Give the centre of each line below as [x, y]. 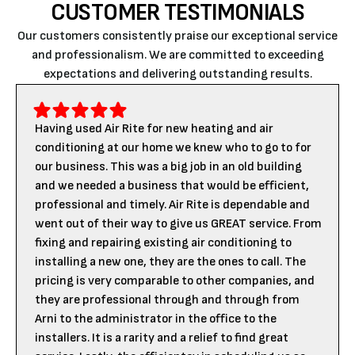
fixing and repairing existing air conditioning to [163, 243]
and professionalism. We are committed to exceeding [177, 55]
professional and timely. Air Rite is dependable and [172, 205]
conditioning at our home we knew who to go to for [173, 148]
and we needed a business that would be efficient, [172, 186]
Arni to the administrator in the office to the [156, 319]
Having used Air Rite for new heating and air [154, 129]
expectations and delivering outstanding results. [177, 74]
